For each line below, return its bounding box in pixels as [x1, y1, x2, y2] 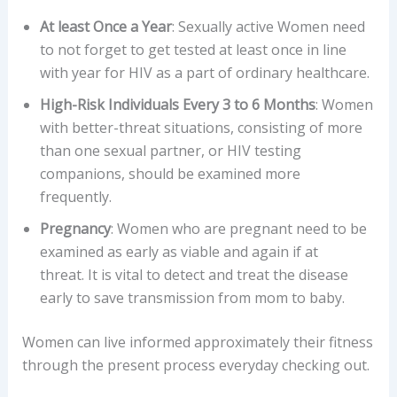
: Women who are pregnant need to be [110, 219, 367, 239]
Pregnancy [39, 219, 111, 239]
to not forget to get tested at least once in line [39, 40, 346, 60]
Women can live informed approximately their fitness [21, 332, 373, 353]
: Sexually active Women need [171, 17, 365, 37]
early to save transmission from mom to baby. [39, 288, 345, 308]
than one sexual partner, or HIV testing [39, 141, 301, 161]
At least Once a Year [39, 17, 172, 37]
